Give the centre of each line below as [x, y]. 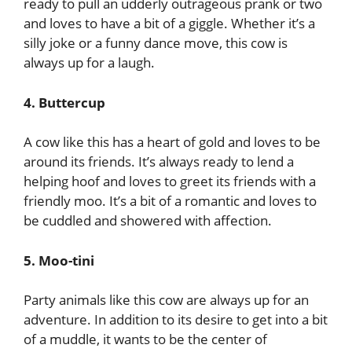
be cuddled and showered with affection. [148, 220]
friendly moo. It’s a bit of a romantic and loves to [170, 201]
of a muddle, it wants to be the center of [145, 339]
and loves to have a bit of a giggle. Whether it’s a [169, 23]
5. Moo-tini [59, 260]
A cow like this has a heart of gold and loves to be [172, 142]
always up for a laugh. [89, 62]
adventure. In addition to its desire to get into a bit [176, 319]
